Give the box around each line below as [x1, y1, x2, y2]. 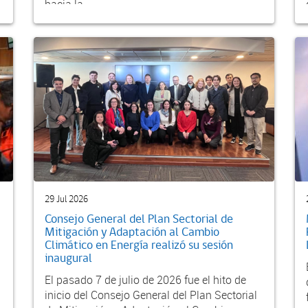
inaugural [45, 249, 92, 267]
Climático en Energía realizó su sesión [45, 236, 233, 254]
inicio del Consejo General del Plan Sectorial [45, 287, 257, 302]
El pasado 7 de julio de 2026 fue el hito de [45, 272, 246, 287]
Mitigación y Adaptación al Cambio [45, 223, 219, 241]
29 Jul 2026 [45, 192, 88, 206]
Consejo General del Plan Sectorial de [45, 210, 233, 228]
